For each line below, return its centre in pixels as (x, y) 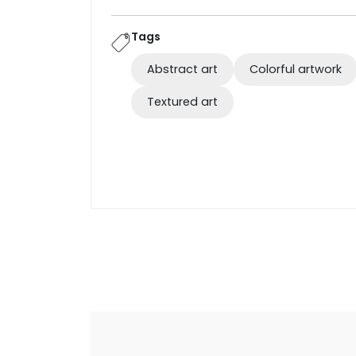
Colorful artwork (296, 69)
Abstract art (182, 69)
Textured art (182, 101)
